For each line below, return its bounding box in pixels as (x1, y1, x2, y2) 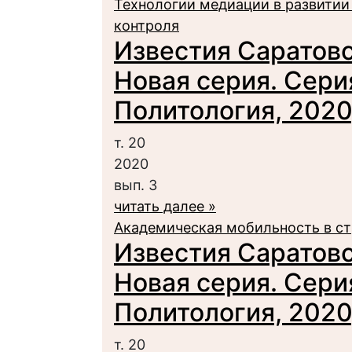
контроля (114, 17, 179, 34)
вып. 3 (114, 177, 157, 193)
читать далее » (114, 198, 216, 214)
